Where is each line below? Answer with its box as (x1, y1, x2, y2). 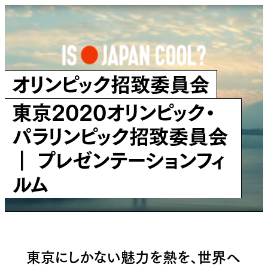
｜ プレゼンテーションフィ (11, 142, 225, 175)
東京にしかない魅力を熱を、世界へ (26, 244, 240, 266)
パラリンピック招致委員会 (11, 118, 228, 151)
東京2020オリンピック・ (11, 95, 216, 127)
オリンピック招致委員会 (11, 66, 209, 99)
